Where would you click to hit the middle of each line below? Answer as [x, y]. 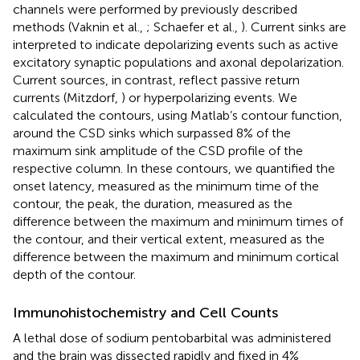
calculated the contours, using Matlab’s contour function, [178, 115]
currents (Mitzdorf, [67, 97]
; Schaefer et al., [194, 27]
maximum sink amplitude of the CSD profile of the [158, 150]
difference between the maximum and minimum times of [178, 221]
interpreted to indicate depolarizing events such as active [176, 44]
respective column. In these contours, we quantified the [174, 168]
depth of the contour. [74, 274]
